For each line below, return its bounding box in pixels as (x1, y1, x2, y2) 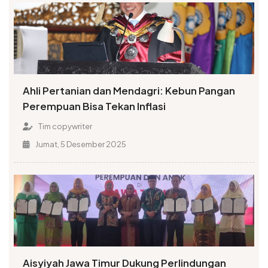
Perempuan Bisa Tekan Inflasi (23, 100, 166, 113)
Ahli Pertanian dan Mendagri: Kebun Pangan (23, 84, 236, 98)
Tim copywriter (36, 121, 92, 132)
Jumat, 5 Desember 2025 (33, 139, 126, 150)
